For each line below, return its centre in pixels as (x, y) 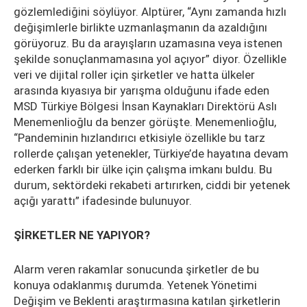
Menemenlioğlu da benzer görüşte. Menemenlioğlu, (145, 122)
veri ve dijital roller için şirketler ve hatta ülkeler (134, 75)
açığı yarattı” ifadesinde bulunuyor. (104, 201)
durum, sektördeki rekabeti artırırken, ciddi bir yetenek (152, 185)
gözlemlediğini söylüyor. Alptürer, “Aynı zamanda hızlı (150, 12)
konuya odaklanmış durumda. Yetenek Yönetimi (135, 285)
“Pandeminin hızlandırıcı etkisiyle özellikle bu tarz (139, 138)
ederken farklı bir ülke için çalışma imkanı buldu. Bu (143, 170)
